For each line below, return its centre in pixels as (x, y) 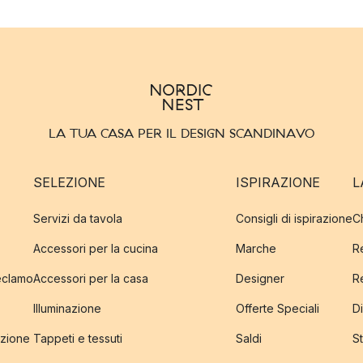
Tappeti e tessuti (77, 338)
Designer (260, 278)
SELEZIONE (69, 182)
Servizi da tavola (77, 218)
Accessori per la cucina (95, 248)
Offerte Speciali (277, 308)
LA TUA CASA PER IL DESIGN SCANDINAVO (181, 133)
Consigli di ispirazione (294, 218)
